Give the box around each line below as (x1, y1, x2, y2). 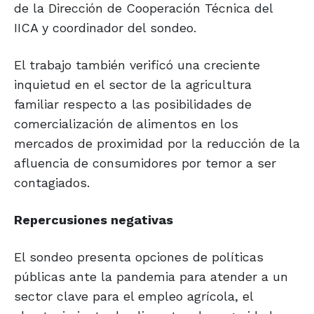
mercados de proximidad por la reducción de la (14, 136, 300, 151)
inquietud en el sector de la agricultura (14, 77, 252, 93)
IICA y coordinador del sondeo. (14, 20, 196, 36)
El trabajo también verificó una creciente (14, 57, 260, 73)
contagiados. (14, 175, 90, 191)
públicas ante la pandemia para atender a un (14, 269, 288, 285)
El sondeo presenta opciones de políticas (14, 250, 264, 265)
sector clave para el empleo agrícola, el (14, 289, 253, 304)
